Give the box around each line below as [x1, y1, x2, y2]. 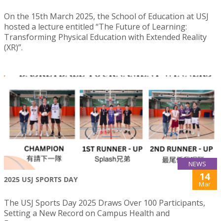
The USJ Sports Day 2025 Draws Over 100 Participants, [4, 197, 205, 208]
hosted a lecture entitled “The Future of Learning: [4, 21, 187, 32]
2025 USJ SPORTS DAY [4, 174, 78, 184]
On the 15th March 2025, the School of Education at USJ [4, 11, 209, 22]
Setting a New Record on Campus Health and [4, 207, 170, 219]
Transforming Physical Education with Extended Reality [4, 32, 207, 42]
